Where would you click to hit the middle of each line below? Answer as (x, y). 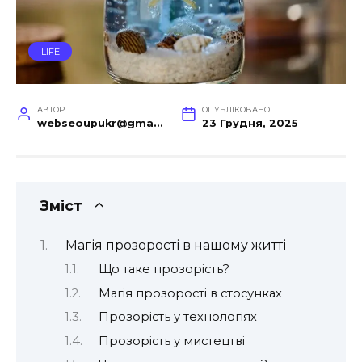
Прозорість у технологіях (177, 317)
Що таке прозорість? (164, 269)
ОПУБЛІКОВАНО (236, 109)
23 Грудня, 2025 (250, 123)
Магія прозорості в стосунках (190, 293)
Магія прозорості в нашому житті (175, 245)
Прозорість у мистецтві (171, 341)
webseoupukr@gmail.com (158, 123)
